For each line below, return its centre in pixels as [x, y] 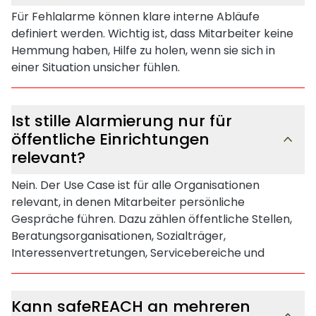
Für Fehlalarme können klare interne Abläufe [135, 16]
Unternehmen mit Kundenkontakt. [106, 269]
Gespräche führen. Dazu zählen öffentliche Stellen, [152, 219]
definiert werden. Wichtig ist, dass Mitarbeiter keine [152, 33]
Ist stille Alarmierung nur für [122, 121]
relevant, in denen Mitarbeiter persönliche [128, 202]
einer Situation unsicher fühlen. [96, 67]
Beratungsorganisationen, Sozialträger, [119, 236]
